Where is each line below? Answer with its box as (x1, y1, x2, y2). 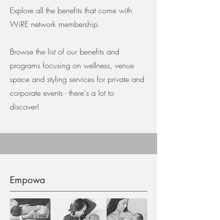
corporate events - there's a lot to (10, 87, 114, 98)
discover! (10, 101, 42, 112)
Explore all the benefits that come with (10, 5, 132, 16)
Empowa (10, 174, 45, 186)
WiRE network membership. (10, 19, 100, 29)
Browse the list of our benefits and (10, 46, 119, 57)
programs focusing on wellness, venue (10, 60, 134, 71)
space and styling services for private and (10, 74, 144, 84)
